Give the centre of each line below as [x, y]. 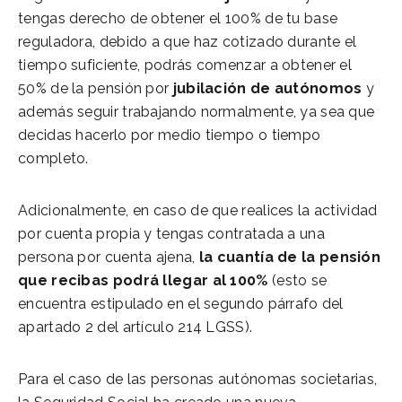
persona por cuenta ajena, [109, 257]
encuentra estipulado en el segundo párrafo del [181, 303]
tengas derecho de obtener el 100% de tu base [178, 18]
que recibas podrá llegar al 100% [143, 280]
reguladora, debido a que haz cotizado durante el [188, 41]
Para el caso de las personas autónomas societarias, [198, 379]
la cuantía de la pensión [290, 257]
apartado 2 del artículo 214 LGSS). [135, 327]
